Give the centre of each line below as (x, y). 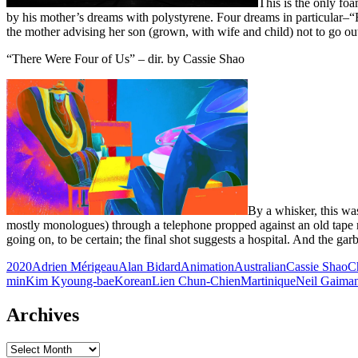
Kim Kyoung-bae (70, 281)
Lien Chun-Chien (196, 281)
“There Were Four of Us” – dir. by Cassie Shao (125, 59)
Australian (260, 267)
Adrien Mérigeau (75, 267)
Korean (133, 281)
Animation (207, 267)
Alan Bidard (149, 267)
